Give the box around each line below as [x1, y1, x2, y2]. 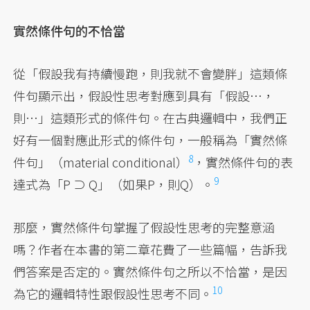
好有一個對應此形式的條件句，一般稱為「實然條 [13, 131, 288, 149]
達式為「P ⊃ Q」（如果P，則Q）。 [13, 175, 215, 194]
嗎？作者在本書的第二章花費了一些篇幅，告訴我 [13, 240, 288, 259]
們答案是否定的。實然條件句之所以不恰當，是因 [13, 262, 288, 281]
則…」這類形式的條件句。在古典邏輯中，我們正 [13, 109, 288, 127]
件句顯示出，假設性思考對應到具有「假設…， [13, 86, 275, 105]
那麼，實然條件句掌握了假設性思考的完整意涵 [13, 218, 275, 237]
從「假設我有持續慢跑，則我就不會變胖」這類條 [13, 64, 288, 83]
